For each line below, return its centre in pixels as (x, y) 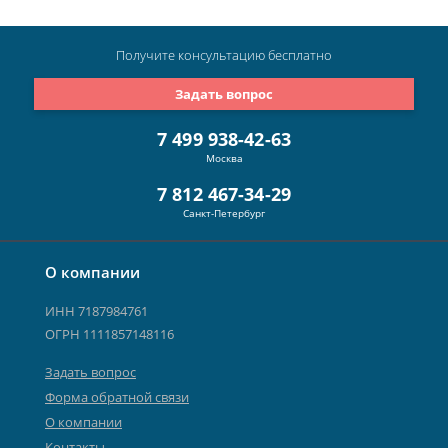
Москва (224, 158)
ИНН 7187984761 (96, 311)
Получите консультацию (192, 55)
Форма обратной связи (117, 397)
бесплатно (300, 55)
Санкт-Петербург (224, 213)
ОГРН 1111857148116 (109, 334)
